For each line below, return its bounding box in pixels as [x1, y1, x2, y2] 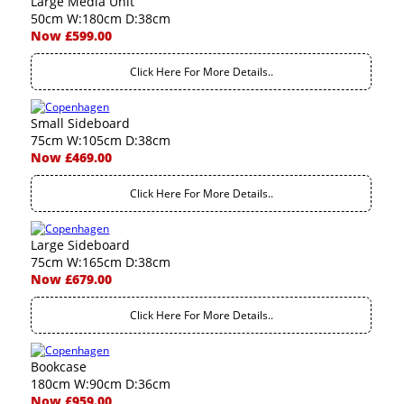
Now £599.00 [31, 27, 113, 44]
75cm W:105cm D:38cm [31, 132, 171, 149]
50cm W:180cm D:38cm [31, 10, 171, 27]
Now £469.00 [31, 149, 113, 166]
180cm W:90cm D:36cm [31, 375, 171, 392]
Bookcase [31, 358, 87, 375]
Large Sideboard [31, 236, 131, 253]
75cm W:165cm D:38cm [31, 253, 171, 271]
